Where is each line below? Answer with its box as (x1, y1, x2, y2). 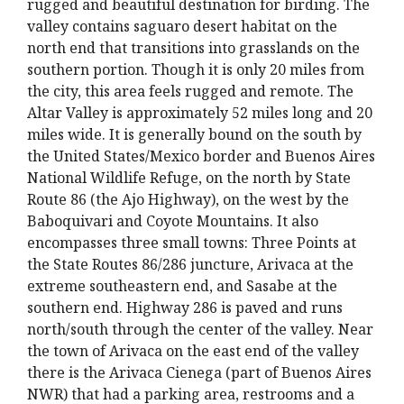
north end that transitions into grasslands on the (27, 38, 360, 58)
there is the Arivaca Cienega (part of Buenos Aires (27, 363, 372, 382)
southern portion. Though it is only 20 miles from (27, 60, 364, 79)
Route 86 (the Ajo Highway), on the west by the (27, 189, 349, 209)
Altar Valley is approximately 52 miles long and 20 (27, 103, 372, 123)
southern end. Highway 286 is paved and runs (27, 298, 343, 317)
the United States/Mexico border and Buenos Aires (27, 146, 375, 166)
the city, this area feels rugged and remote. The (27, 81, 353, 101)
